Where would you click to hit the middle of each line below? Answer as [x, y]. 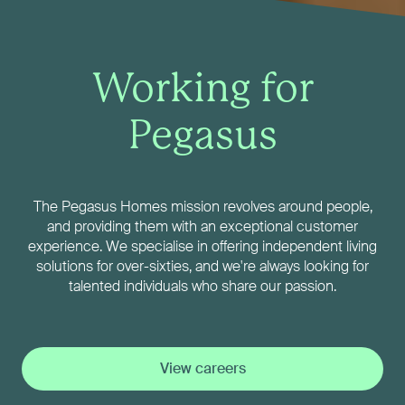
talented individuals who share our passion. [202, 286]
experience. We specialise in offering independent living [202, 246]
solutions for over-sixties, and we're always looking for [202, 266]
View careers [202, 368]
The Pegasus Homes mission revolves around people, [202, 206]
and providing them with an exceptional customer [202, 226]
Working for [202, 89]
